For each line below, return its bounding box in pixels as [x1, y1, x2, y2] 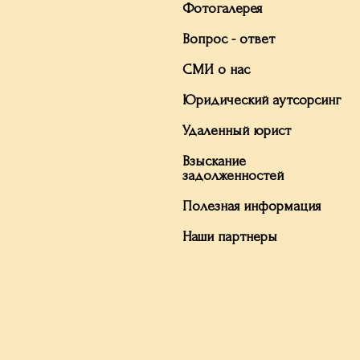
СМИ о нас [182, 62, 250, 77]
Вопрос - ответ [182, 31, 275, 47]
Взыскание [182, 153, 246, 169]
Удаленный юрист [182, 123, 291, 138]
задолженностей [182, 168, 284, 183]
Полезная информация [182, 198, 321, 214]
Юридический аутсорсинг [182, 92, 341, 108]
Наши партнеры [182, 229, 277, 244]
